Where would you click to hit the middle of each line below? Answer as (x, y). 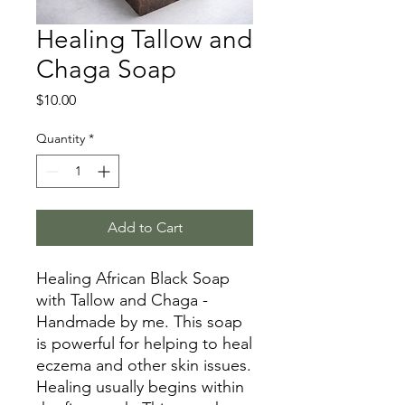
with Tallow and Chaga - (122, 301)
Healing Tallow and (144, 40)
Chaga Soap (106, 70)
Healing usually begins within (140, 387)
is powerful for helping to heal (144, 344)
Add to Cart (145, 228)
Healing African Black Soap (133, 279)
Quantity (61, 139)
